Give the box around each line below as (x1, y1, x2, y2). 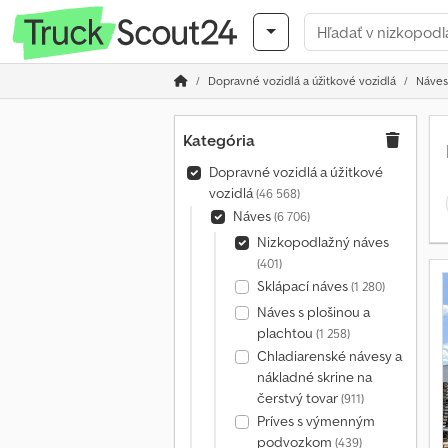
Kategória (183, 130, 255, 150)
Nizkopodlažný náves (256, 233, 389, 251)
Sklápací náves (256, 277, 351, 295)
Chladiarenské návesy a (256, 347, 402, 365)
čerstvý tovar (256, 389, 341, 407)
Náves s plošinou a (256, 303, 370, 321)
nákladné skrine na (256, 368, 372, 386)
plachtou (256, 324, 316, 342)
